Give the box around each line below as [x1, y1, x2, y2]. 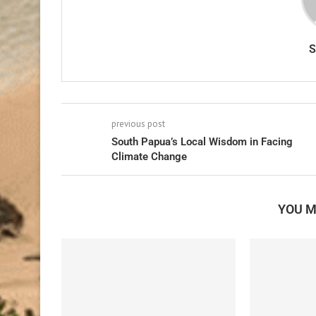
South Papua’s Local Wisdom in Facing [111, 135, 293, 149]
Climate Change [111, 150, 187, 164]
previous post [111, 118, 165, 130]
